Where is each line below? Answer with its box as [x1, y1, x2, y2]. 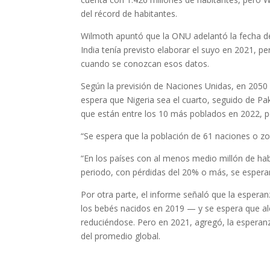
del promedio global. [81, 230, 161, 242]
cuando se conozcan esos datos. [81, 58, 210, 69]
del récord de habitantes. [81, 8, 178, 19]
